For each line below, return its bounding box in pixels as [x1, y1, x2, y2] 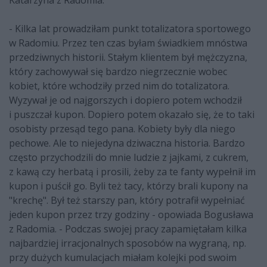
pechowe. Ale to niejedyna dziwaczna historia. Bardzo [9, 136, 245, 150]
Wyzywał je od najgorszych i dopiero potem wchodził [9, 94, 242, 107]
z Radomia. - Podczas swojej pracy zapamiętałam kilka [9, 222, 247, 236]
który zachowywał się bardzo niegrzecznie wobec [9, 65, 227, 79]
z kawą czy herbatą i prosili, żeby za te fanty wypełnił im [9, 165, 256, 179]
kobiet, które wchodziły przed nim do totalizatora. [9, 79, 229, 93]
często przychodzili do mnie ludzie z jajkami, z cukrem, [9, 151, 249, 164]
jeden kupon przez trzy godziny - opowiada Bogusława [9, 208, 253, 222]
